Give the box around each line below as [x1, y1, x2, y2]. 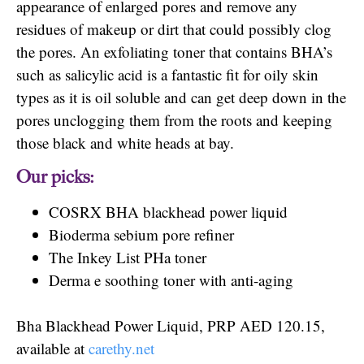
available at [16, 337, 89, 358]
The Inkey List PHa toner [49, 246, 206, 267]
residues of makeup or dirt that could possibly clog [16, 19, 331, 40]
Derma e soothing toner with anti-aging [49, 269, 293, 290]
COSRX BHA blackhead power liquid [49, 201, 288, 222]
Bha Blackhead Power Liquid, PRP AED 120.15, [16, 314, 325, 336]
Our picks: [16, 165, 94, 188]
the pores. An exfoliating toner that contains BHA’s [16, 41, 332, 63]
